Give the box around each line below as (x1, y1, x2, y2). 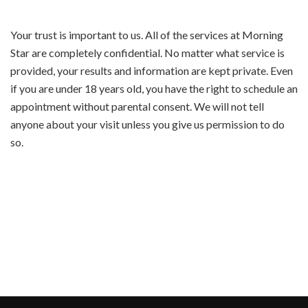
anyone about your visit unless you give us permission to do (10, 118, 285, 131)
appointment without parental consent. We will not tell (10, 100, 264, 113)
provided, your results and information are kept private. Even (10, 64, 293, 77)
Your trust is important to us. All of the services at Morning (10, 28, 283, 41)
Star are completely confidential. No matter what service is (10, 46, 285, 59)
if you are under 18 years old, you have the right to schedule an (10, 82, 298, 95)
